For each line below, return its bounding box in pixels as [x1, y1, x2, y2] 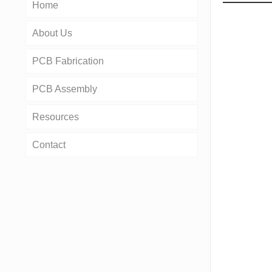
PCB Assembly [32, 84, 97, 94]
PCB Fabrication [32, 56, 104, 66]
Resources [32, 112, 79, 122]
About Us [32, 28, 72, 38]
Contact [32, 140, 66, 150]
